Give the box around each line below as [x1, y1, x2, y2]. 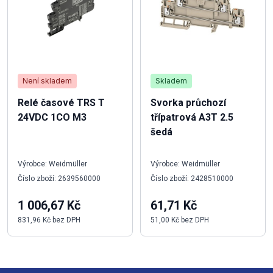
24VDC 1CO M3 [18, 111, 87, 123]
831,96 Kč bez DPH [18, 215, 80, 224]
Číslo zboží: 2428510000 [151, 174, 233, 183]
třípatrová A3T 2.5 [151, 111, 233, 123]
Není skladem [23, 76, 72, 85]
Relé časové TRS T [18, 96, 105, 108]
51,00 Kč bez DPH [151, 215, 209, 224]
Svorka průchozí [151, 96, 226, 108]
